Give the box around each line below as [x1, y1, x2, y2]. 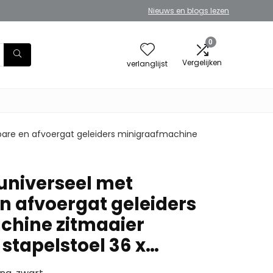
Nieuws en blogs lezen [148, 5, 229, 16]
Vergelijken [182, 57, 222, 68]
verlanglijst [127, 58, 168, 69]
